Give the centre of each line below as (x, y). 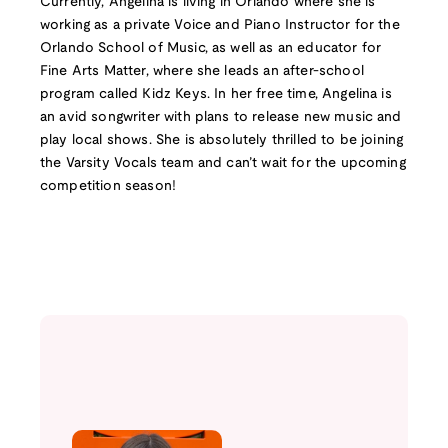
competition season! (108, 187)
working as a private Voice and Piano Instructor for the (220, 26)
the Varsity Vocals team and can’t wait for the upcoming (223, 164)
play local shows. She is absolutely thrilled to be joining (222, 141)
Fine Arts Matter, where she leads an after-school (202, 72)
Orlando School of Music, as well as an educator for (211, 49)
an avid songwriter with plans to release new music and (221, 118)
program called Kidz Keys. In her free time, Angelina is (216, 95)
